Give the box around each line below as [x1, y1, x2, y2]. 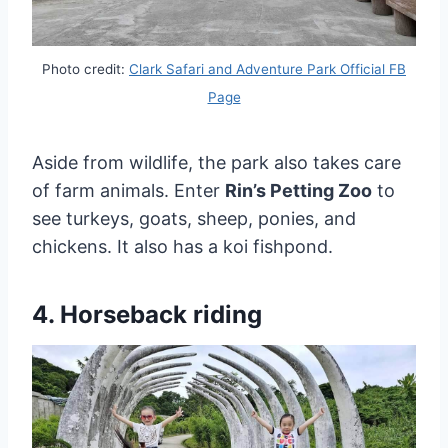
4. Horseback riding [32, 299, 262, 329]
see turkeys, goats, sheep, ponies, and [32, 207, 356, 229]
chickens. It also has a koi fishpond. [32, 235, 333, 257]
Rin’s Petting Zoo [225, 179, 372, 201]
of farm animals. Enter [32, 179, 225, 201]
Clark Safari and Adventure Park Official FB [129, 60, 406, 77]
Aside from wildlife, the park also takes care [32, 151, 401, 173]
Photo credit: [42, 60, 129, 77]
